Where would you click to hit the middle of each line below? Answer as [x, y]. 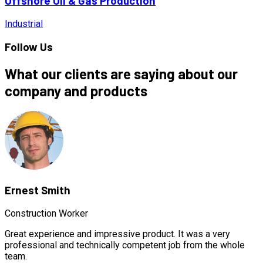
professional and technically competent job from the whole [125, 245]
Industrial [24, 23]
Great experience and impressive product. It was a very [117, 234]
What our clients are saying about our [121, 74]
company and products [76, 91]
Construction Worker [46, 213]
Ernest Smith [38, 190]
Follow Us [29, 47]
